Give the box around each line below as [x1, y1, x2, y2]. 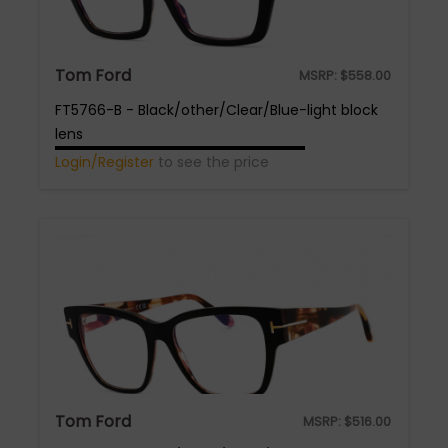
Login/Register [55, 152, 154, 172]
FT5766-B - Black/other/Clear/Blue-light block [55, 100, 378, 120]
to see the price [154, 152, 269, 172]
